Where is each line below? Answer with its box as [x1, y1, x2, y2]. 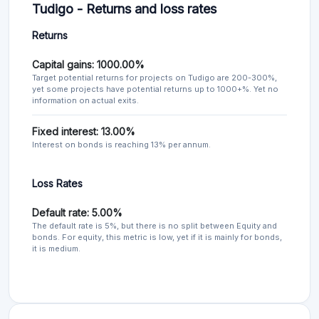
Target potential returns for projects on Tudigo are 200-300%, [32, 73, 277, 83]
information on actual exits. [32, 95, 139, 106]
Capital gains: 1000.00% [32, 58, 145, 71]
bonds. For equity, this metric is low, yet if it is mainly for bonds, [32, 232, 282, 243]
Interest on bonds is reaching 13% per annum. [32, 140, 211, 150]
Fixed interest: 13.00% [32, 125, 135, 138]
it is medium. [32, 244, 80, 254]
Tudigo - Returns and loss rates [32, 1, 216, 17]
